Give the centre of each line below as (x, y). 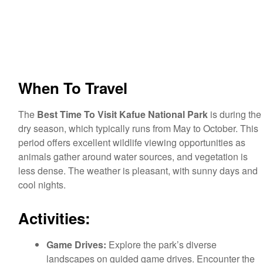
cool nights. (42, 185)
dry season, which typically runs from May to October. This (138, 128)
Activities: (54, 218)
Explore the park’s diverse (161, 244)
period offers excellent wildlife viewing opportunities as (132, 142)
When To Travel (73, 88)
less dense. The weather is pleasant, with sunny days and (138, 171)
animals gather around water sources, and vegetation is (133, 156)
